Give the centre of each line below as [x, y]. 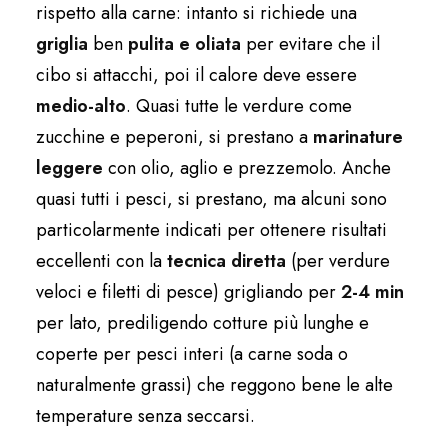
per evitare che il [310, 44]
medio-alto [81, 106]
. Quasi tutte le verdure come [239, 106]
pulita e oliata [184, 44]
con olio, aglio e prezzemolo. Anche [247, 168]
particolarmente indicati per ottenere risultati [211, 230]
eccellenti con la [101, 261]
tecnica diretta [229, 261]
